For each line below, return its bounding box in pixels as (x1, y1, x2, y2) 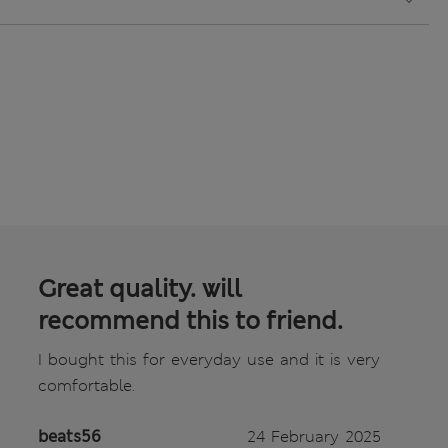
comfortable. (38, 375, 135, 397)
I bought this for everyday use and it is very (38, 349, 380, 371)
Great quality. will (38, 273, 242, 306)
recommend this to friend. (38, 305, 343, 338)
